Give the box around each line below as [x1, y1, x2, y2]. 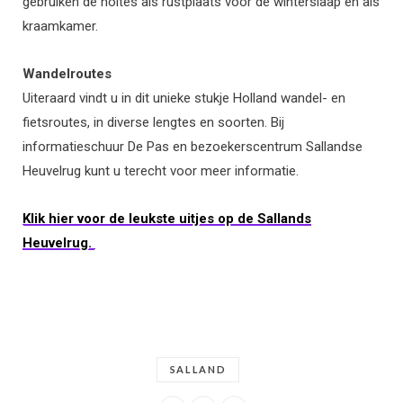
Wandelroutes [22, 66, 112, 83]
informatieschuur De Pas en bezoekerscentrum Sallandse [22, 139, 363, 156]
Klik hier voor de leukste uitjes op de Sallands [22, 210, 311, 228]
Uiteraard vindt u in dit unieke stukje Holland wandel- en [22, 90, 345, 107]
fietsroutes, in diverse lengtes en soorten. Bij [22, 114, 284, 131]
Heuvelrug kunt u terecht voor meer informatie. [22, 163, 299, 180]
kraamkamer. [22, 18, 98, 35]
